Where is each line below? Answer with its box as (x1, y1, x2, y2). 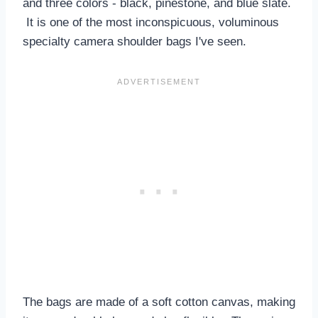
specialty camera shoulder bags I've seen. (23, 34, 246, 48)
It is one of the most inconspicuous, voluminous (23, 15, 279, 29)
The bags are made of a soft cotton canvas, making (23, 295, 295, 309)
